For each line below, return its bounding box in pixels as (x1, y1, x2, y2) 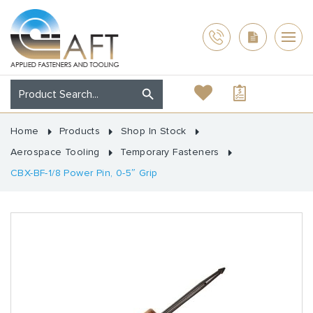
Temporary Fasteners (120, 145, 219, 158)
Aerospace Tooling (10, 145, 100, 158)
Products (59, 124, 101, 137)
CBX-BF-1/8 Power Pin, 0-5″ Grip (10, 166, 158, 179)
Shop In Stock (120, 124, 187, 137)
